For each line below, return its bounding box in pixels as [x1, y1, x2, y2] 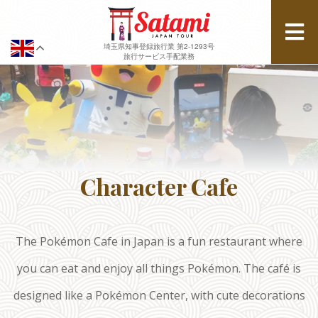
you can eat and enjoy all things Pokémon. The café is [17, 260, 301, 276]
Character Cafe [80, 170, 238, 202]
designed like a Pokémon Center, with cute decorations [13, 287, 305, 303]
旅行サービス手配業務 [123, 50, 194, 61]
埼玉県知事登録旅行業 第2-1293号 [103, 40, 214, 51]
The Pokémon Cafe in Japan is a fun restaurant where [16, 233, 302, 249]
